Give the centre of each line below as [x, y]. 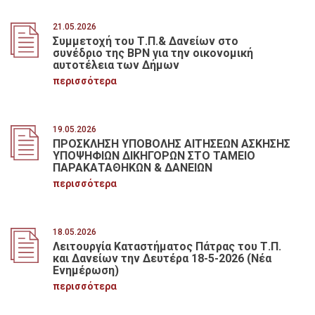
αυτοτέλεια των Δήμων [116, 65]
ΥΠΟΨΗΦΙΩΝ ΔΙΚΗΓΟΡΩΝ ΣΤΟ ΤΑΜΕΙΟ [154, 155]
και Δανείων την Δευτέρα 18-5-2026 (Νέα [162, 258]
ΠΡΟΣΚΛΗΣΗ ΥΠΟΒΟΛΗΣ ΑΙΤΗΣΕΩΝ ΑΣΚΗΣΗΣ [171, 143]
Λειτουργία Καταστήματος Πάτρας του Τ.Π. [167, 246]
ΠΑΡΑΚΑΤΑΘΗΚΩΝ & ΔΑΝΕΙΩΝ [132, 167]
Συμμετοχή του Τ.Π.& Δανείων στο [145, 41]
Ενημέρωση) [85, 270]
